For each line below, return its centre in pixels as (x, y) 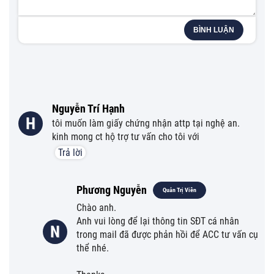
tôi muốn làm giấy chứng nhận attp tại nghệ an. (146, 123)
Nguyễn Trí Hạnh (88, 108)
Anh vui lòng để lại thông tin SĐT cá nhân (158, 221)
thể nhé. (93, 248)
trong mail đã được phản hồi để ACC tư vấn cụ (167, 234)
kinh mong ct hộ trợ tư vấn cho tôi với (126, 136)
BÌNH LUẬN (214, 30)
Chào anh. (96, 207)
